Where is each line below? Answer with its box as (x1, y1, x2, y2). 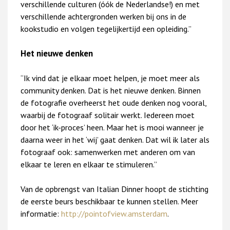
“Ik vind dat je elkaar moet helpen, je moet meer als (21, 72, 200, 83)
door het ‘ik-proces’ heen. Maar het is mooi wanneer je (21, 122, 204, 132)
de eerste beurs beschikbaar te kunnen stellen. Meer (21, 196, 198, 206)
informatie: (21, 208, 59, 219)
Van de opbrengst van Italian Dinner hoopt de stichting (21, 183, 208, 194)
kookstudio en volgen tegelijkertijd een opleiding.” (21, 24, 191, 34)
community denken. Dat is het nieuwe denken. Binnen (21, 85, 201, 95)
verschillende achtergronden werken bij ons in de (21, 11, 186, 22)
